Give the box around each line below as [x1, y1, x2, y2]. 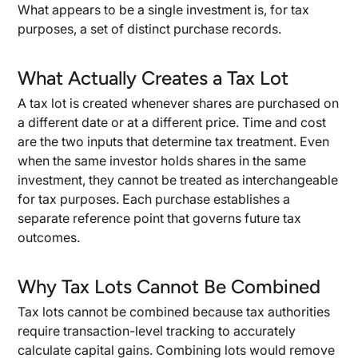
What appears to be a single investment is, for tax [18, 2, 310, 18]
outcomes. [18, 229, 81, 245]
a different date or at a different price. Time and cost [18, 114, 327, 130]
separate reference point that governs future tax [18, 210, 302, 226]
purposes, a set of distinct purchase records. [18, 21, 282, 37]
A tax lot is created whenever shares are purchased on [18, 95, 340, 111]
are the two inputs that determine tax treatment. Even [18, 133, 330, 149]
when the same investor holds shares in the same [18, 153, 307, 169]
